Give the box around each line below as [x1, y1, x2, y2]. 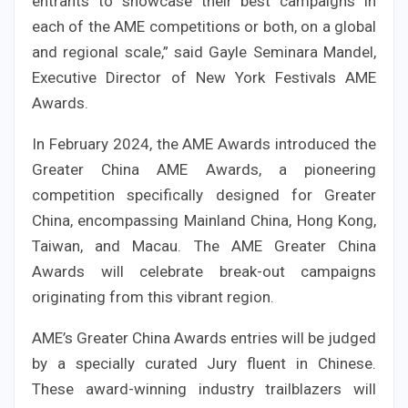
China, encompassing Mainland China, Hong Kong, [32, 210, 376, 229]
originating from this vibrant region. [32, 287, 274, 306]
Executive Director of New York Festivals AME [32, 67, 376, 87]
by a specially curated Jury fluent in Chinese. [32, 353, 376, 372]
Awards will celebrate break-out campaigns [32, 261, 376, 280]
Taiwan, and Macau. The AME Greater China [32, 236, 376, 255]
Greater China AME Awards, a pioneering [32, 159, 376, 178]
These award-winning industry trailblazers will [32, 379, 376, 398]
